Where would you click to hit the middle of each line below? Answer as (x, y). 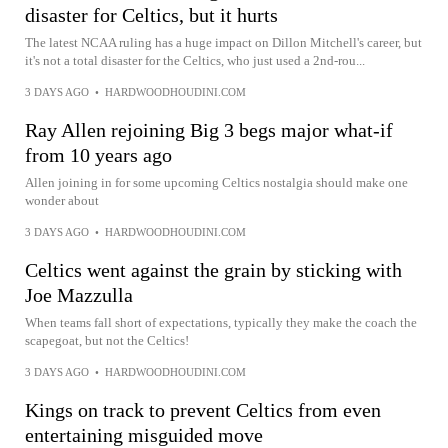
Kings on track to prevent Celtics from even (203, 410)
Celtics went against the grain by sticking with (213, 270)
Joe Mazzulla (79, 295)
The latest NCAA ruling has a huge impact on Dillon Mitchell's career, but (223, 42)
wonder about (62, 200)
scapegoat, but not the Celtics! (107, 340)
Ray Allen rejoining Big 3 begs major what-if (209, 130)
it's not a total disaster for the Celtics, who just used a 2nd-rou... (195, 60)
